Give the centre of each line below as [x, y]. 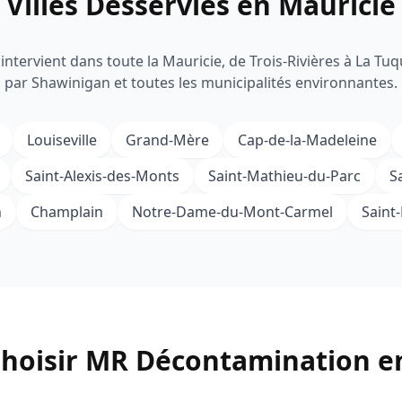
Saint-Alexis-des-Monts [102, 176]
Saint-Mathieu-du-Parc [284, 176]
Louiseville [62, 140]
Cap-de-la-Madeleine [307, 140]
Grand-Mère [167, 140]
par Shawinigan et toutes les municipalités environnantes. [201, 83]
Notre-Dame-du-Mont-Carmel [232, 212]
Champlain [66, 212]
